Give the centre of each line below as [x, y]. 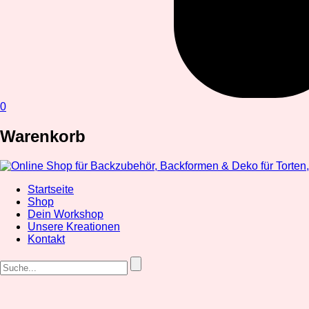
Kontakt [46, 239]
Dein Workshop [66, 214]
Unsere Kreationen [74, 226]
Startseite [51, 189]
